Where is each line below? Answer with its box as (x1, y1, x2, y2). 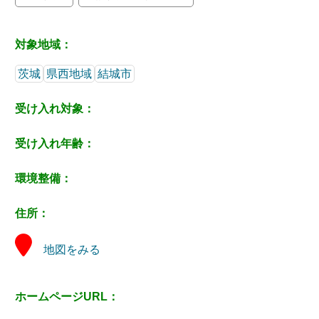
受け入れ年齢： (15, 137, 95, 150)
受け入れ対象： (15, 102, 95, 115)
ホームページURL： (15, 290, 120, 303)
